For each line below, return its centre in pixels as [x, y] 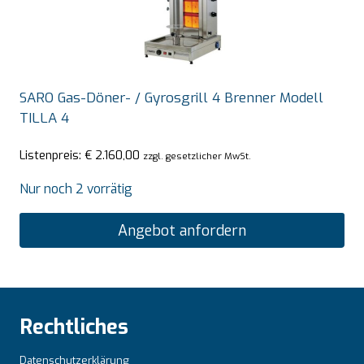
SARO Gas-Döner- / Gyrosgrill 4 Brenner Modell [171, 97]
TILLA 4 [44, 118]
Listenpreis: [52, 156]
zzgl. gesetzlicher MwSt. [197, 156]
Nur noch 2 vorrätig [76, 189]
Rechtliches [74, 327]
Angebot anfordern [182, 230]
